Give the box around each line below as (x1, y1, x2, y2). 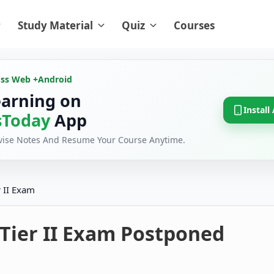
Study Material (18, 18, 93, 32)
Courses (174, 18, 215, 32)
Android (38, 73, 72, 86)
